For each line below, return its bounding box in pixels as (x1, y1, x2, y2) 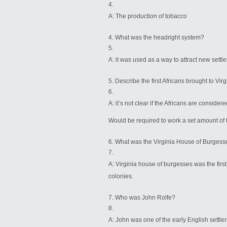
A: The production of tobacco (108, 13, 187, 20)
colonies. (108, 173, 133, 180)
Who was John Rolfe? (115, 194, 180, 201)
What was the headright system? (115, 34, 204, 41)
